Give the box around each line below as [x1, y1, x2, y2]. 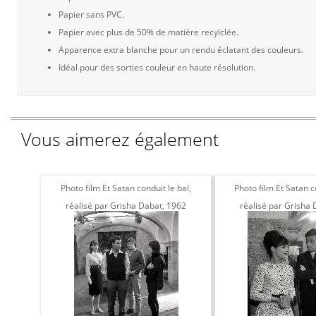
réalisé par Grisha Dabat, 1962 [66, 200, 186, 212]
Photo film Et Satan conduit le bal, [61, 182, 191, 194]
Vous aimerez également [21, 127, 219, 151]
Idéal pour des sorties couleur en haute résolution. [59, 61, 255, 73]
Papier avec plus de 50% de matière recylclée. [59, 26, 238, 38]
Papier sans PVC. [59, 8, 124, 20]
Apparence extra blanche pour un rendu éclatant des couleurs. [59, 44, 303, 56]
